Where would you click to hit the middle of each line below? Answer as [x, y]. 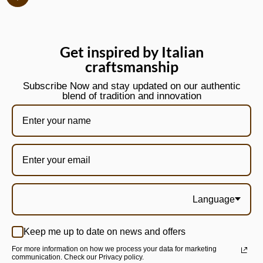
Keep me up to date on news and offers [104, 232]
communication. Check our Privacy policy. [78, 257]
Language [214, 199]
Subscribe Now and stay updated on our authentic [131, 86]
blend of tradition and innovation [131, 96]
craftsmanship [131, 66]
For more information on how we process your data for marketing [114, 249]
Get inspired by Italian [131, 51]
